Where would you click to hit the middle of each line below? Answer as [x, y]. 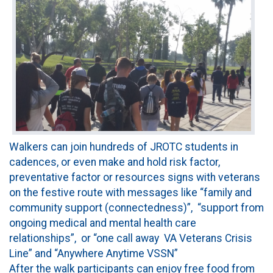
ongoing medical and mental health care [103, 223]
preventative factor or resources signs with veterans [135, 177]
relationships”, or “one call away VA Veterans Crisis [131, 238]
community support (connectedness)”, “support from [136, 207]
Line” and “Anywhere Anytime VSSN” [94, 253]
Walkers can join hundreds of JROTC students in [124, 147]
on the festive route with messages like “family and [130, 192]
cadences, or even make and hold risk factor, [115, 162]
